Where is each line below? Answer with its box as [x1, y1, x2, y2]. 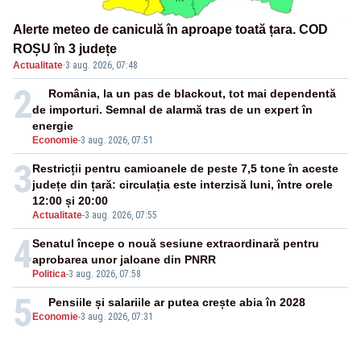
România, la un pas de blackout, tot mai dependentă [48, 87, 337, 101]
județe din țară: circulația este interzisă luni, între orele [32, 178, 333, 192]
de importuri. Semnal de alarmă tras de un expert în [32, 103, 313, 117]
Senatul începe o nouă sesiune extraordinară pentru [32, 237, 319, 251]
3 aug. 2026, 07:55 [85, 210, 157, 222]
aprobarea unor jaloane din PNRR [32, 253, 216, 267]
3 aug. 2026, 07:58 [68, 268, 141, 280]
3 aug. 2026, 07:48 [65, 60, 138, 72]
